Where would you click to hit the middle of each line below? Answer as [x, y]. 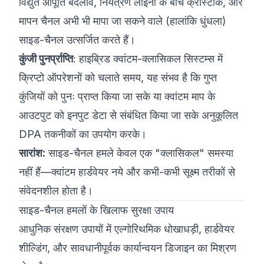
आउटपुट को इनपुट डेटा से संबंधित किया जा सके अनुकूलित [128, 115]
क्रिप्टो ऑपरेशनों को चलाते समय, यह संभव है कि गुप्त [118, 77]
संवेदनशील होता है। [56, 191]
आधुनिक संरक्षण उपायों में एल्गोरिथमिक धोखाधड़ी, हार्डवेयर [127, 229]
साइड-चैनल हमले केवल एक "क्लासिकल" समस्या [139, 153]
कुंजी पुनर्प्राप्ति [46, 59]
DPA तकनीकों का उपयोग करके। [83, 134]
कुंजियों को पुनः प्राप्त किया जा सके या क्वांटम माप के [117, 96]
